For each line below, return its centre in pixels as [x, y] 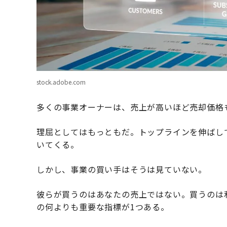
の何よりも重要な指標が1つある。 [103, 207]
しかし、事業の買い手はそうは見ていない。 [122, 169]
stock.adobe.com [61, 82]
